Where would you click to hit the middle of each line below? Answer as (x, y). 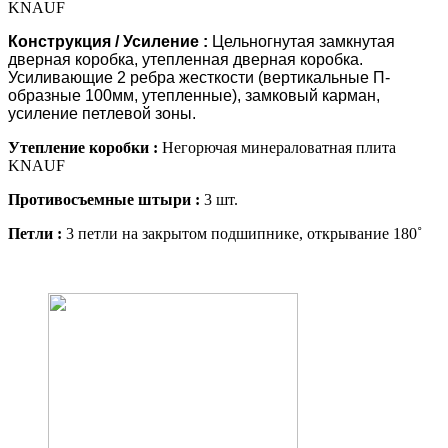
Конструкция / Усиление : (108, 41)
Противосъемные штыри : (106, 199)
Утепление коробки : (85, 147)
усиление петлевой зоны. (102, 113)
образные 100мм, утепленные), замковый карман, (194, 95)
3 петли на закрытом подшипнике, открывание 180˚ (242, 233)
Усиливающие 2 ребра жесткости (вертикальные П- (199, 77)
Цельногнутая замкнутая (301, 41)
